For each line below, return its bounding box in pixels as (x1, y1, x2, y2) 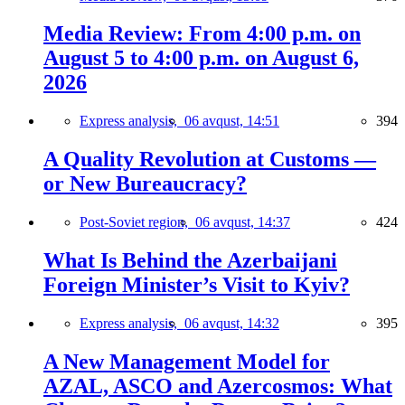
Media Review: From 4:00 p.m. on (43, 22, 361, 46)
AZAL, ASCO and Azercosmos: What (43, 373, 392, 398)
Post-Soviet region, (80, 214, 195, 231)
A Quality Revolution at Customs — (43, 147, 376, 172)
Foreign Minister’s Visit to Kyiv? (43, 273, 350, 297)
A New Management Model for (43, 349, 330, 373)
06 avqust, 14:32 (184, 315, 279, 331)
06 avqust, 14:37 (195, 214, 290, 231)
